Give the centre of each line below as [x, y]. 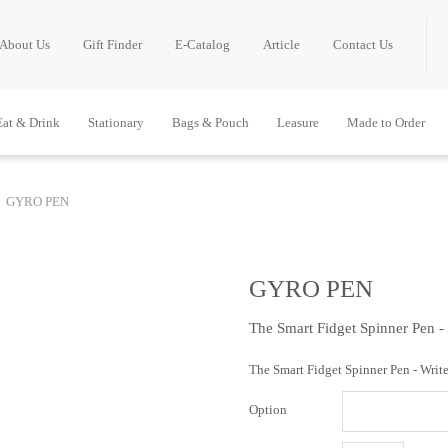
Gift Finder [112, 44]
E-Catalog [202, 44]
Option [268, 410]
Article [281, 44]
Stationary [116, 122]
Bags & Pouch [210, 122]
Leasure [298, 122]
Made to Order [386, 122]
